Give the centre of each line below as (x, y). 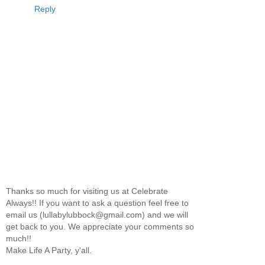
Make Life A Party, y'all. (49, 250)
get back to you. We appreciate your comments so (100, 226)
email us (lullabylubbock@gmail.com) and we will (97, 214)
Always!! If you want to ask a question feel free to (97, 203)
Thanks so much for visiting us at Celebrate (87, 191)
